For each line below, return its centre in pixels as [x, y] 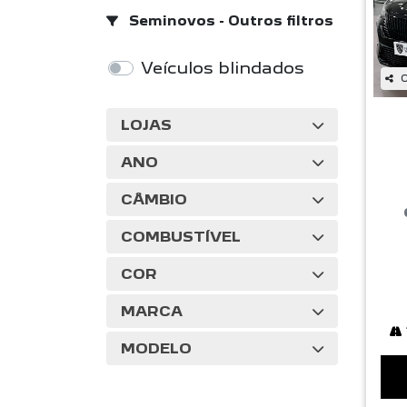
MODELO [156, 348]
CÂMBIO [154, 199]
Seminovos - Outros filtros [229, 21]
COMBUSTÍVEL [181, 237]
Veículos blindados [222, 68]
